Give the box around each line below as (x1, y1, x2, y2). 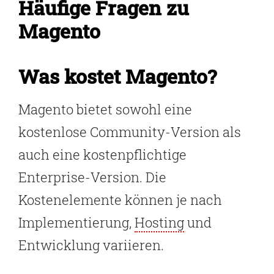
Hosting (135, 213, 184, 231)
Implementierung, (18, 213, 135, 231)
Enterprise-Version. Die (18, 168, 166, 186)
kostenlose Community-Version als (18, 122, 241, 141)
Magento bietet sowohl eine (18, 100, 192, 118)
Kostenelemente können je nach (18, 190, 222, 209)
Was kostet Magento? (18, 62, 217, 89)
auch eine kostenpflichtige (18, 145, 187, 163)
